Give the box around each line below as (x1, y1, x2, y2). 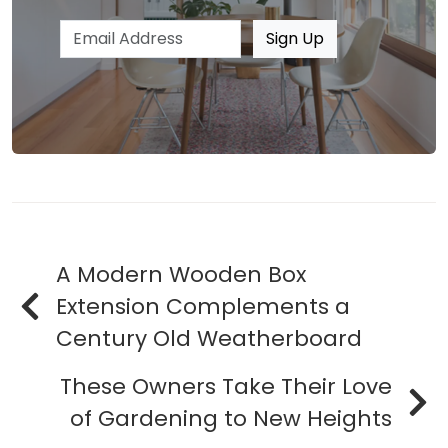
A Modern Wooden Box (56, 259, 306, 291)
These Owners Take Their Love (60, 371, 392, 403)
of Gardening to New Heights (70, 403, 392, 435)
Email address (59, 19, 168, 43)
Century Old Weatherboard (56, 323, 362, 355)
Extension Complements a (56, 291, 350, 323)
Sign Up (266, 27, 325, 51)
